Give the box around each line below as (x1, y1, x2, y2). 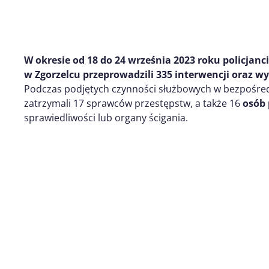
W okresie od (24, 53, 87, 67)
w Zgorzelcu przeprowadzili (24, 68, 156, 81)
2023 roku (174, 53, 223, 67)
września (125, 53, 174, 67)
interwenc (175, 68, 223, 81)
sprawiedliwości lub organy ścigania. (24, 111, 188, 124)
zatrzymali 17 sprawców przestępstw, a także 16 (24, 97, 243, 110)
